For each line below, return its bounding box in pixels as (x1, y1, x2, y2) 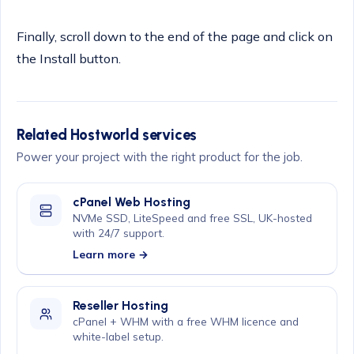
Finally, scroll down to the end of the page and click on (17, 28, 333, 45)
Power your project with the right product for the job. (17, 149, 303, 165)
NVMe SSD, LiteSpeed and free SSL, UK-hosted (72, 211, 312, 225)
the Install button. (17, 51, 121, 67)
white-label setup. (72, 330, 164, 344)
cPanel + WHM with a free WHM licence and (72, 314, 299, 329)
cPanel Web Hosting (72, 194, 190, 210)
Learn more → (72, 247, 149, 262)
